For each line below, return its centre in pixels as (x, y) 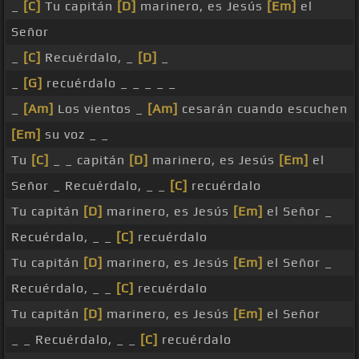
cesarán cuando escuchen (263, 109)
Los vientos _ (101, 109)
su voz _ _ (75, 135)
